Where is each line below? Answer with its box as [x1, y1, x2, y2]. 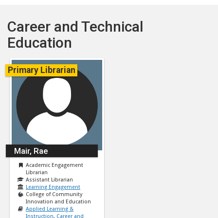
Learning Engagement [26, 183, 80, 190]
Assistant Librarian [26, 176, 73, 183]
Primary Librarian [7, 65, 75, 75]
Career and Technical [7, 18, 144, 35]
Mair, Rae [14, 145, 48, 156]
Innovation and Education [26, 198, 91, 205]
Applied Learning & [26, 205, 73, 212]
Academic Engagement [26, 162, 83, 168]
